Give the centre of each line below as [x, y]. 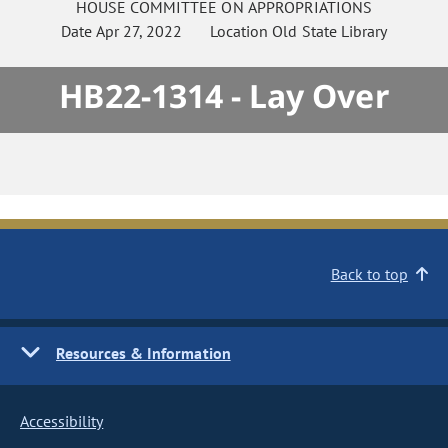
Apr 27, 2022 [139, 31]
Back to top [369, 274]
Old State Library [329, 31]
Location [227, 31]
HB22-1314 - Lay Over [224, 95]
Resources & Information [143, 353]
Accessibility [62, 421]
